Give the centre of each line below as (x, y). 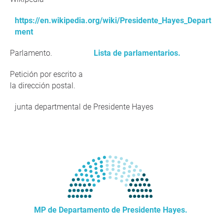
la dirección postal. (43, 86)
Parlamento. (31, 53)
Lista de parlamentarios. (137, 53)
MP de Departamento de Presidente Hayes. (110, 210)
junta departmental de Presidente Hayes (84, 107)
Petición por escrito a (46, 74)
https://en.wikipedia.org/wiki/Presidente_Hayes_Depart (113, 20)
